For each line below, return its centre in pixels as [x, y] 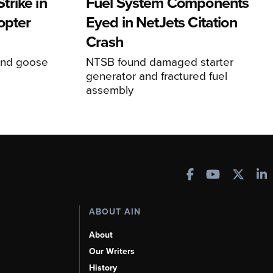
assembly [109, 90]
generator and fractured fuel [156, 76]
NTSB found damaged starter [159, 62]
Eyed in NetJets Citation [161, 22]
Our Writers [112, 251]
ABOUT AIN [115, 212]
